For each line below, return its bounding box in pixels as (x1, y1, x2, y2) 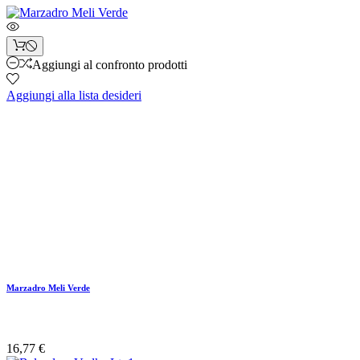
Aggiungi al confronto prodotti (32, 57, 187, 72)
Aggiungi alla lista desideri (6, 88, 141, 102)
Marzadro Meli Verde (6, 282, 90, 292)
